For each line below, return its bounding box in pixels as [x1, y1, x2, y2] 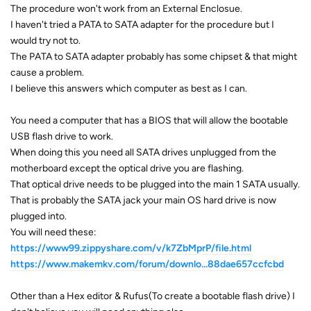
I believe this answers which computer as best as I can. [10, 82, 247, 94]
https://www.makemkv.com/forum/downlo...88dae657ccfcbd [10, 258, 284, 270]
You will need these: [10, 226, 96, 238]
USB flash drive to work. [10, 130, 113, 142]
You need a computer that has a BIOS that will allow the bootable [10, 114, 288, 126]
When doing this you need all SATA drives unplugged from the [10, 146, 276, 158]
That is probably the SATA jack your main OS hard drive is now [10, 194, 276, 206]
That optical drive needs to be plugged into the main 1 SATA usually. [10, 178, 300, 190]
